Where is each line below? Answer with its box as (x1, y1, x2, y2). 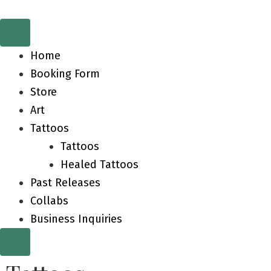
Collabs (30, 194, 68, 208)
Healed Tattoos (60, 158, 139, 172)
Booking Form (30, 67, 100, 81)
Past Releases (30, 176, 100, 190)
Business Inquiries (30, 212, 122, 226)
